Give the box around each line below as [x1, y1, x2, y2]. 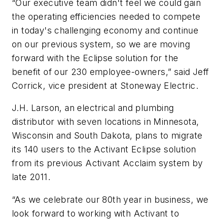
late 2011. [12, 172, 51, 183]
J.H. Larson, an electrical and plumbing [12, 103, 174, 113]
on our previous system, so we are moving [12, 38, 190, 49]
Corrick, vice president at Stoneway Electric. [12, 80, 198, 91]
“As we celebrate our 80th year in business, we [12, 194, 209, 205]
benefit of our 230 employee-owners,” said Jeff [12, 66, 209, 77]
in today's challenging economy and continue [12, 25, 199, 36]
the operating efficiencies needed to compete [12, 11, 201, 22]
